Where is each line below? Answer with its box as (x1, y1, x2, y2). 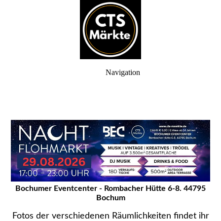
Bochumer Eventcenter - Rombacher (15, 184, 144, 192)
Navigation (106, 68, 140, 76)
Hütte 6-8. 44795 (146, 184, 206, 192)
